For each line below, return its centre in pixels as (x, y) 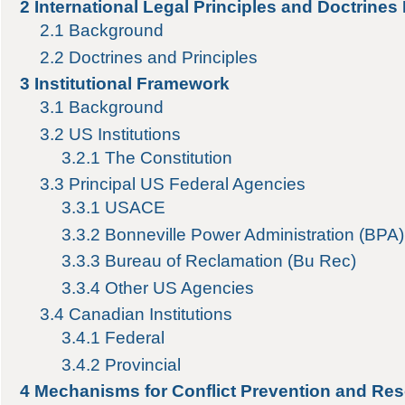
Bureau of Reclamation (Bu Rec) (230, 261)
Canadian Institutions (151, 315)
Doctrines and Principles (164, 57)
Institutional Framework (132, 84)
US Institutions (125, 134)
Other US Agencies (179, 287)
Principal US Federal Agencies (188, 184)
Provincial (142, 364)
